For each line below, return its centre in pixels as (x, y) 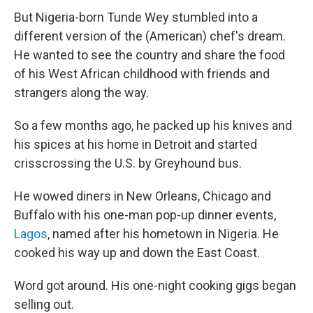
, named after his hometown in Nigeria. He (163, 234)
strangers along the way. (81, 93)
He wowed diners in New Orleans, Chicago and (143, 196)
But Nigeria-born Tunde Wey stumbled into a (136, 17)
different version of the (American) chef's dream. (150, 36)
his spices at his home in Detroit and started (136, 144)
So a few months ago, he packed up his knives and (153, 125)
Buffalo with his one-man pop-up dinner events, (145, 215)
